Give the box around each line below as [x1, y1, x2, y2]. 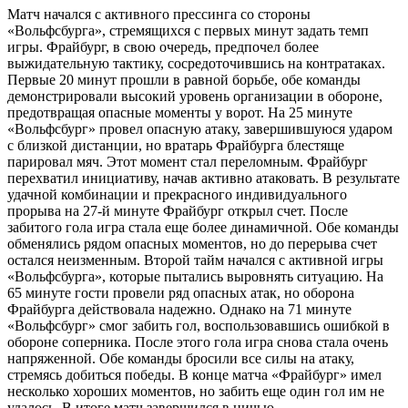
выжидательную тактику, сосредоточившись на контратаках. [7, 56, 385, 72]
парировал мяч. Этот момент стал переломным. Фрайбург [7, 154, 368, 170]
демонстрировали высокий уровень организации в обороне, [7, 88, 382, 105]
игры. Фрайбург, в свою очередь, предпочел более [7, 39, 319, 56]
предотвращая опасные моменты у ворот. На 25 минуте [7, 105, 352, 121]
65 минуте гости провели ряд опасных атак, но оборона [7, 285, 354, 301]
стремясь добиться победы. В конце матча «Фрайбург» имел [7, 367, 382, 383]
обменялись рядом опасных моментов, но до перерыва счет [7, 236, 377, 252]
